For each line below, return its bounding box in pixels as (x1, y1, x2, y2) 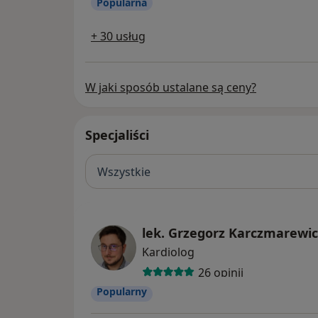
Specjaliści (85, 126, 149, 144)
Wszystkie (97, 163, 150, 180)
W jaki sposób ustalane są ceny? (85, 79, 256, 96)
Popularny (97, 285, 147, 299)
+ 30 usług (91, 28, 146, 45)
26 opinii (197, 264, 243, 280)
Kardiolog (142, 244, 194, 261)
